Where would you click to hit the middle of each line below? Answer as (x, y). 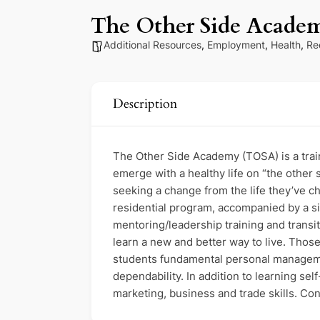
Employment (236, 45)
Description (145, 104)
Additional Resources (152, 45)
